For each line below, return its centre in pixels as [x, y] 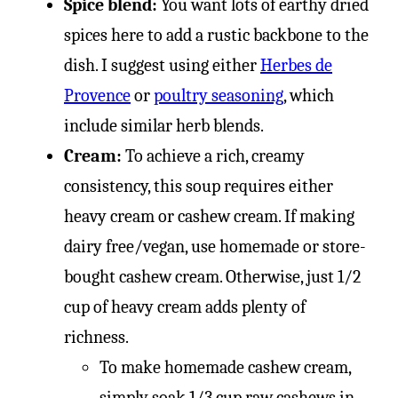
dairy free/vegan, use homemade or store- [215, 247]
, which [309, 96]
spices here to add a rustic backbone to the [216, 35]
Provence [97, 96]
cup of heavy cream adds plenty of [185, 307]
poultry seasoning [219, 96]
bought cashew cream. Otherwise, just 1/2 [212, 277]
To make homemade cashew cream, [225, 367]
